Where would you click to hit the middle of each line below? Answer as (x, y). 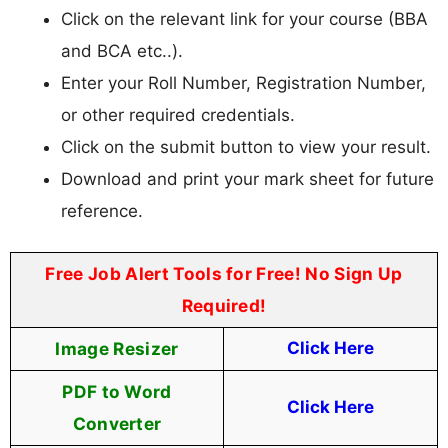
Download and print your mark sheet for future (247, 178)
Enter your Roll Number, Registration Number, (243, 82)
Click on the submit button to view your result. (246, 146)
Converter (117, 424)
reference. (102, 210)
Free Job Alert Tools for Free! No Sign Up (224, 274)
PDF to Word (117, 392)
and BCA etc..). (122, 50)
